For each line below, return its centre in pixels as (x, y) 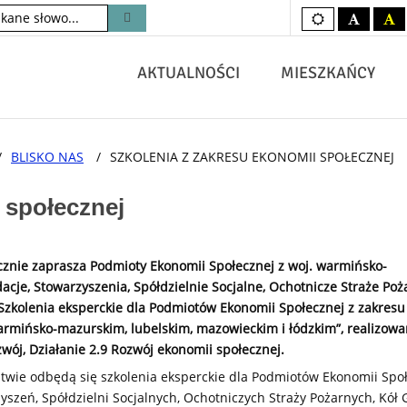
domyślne (353, 31)
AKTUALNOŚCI (189, 73)
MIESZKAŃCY (328, 73)
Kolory (342, 18)
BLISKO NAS (47, 157)
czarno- (382, 18)
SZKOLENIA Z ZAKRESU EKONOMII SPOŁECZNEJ (252, 157)
